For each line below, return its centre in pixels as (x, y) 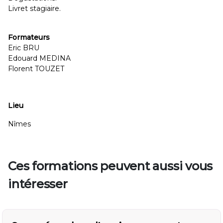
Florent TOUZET (36, 69)
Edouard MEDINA (39, 58)
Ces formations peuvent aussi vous (111, 166)
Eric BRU (24, 48)
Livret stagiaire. (34, 8)
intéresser (38, 184)
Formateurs (29, 37)
